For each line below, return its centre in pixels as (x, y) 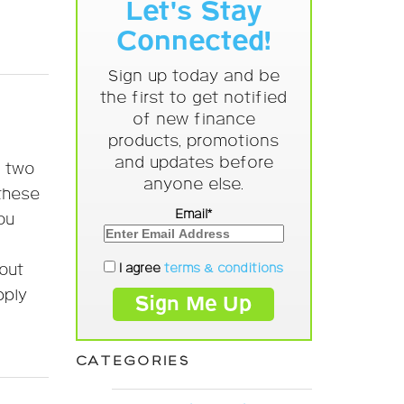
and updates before (193, 164)
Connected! (194, 42)
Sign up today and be (193, 77)
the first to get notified (194, 99)
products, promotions (194, 142)
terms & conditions (224, 268)
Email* (194, 215)
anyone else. (194, 185)
